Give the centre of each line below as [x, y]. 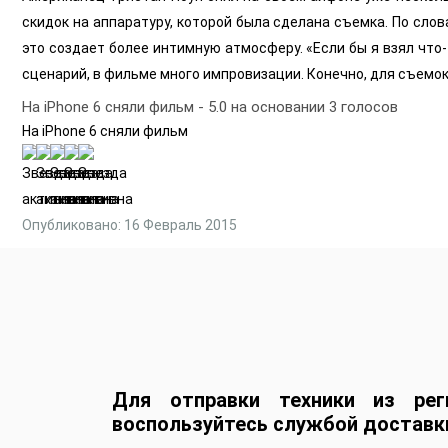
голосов [367, 106]
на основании [280, 106]
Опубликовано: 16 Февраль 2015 [129, 224]
